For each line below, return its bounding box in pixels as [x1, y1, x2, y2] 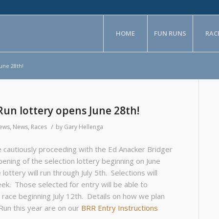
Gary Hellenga [64, 123, 103, 131]
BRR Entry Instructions [81, 202, 158, 213]
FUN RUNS [154, 29, 187, 38]
